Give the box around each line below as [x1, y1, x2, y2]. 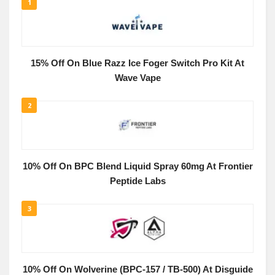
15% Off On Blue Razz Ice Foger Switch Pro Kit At [31, 58, 244, 68]
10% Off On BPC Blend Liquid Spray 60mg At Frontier [22, 161, 253, 171]
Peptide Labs [109, 176, 166, 186]
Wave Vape [114, 73, 161, 83]
